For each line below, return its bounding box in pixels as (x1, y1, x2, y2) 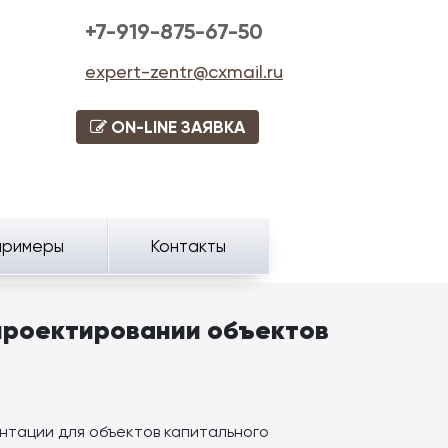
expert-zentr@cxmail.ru (85, 61, 283, 82)
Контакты (150, 236, 226, 256)
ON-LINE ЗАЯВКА (107, 117, 245, 137)
